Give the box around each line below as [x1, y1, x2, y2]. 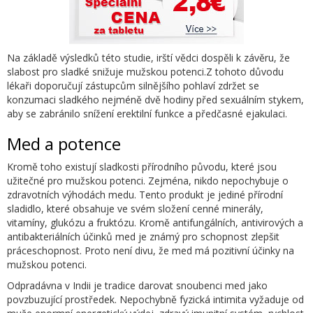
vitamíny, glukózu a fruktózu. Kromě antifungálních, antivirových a [7, 215, 303, 229]
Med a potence [7, 131, 121, 155]
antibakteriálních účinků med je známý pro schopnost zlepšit [7, 229, 279, 243]
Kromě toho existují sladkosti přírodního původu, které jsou [7, 159, 277, 173]
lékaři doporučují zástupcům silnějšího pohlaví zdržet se [7, 78, 259, 92]
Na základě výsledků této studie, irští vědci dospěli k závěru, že [7, 50, 290, 64]
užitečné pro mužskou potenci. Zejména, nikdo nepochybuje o [7, 173, 289, 187]
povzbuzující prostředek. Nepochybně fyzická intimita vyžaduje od [7, 292, 304, 306]
